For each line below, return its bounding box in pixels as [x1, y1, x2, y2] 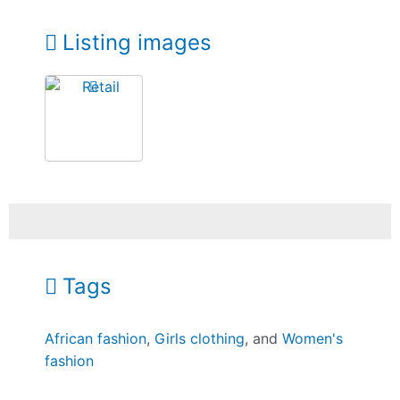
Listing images [62, 29, 212, 55]
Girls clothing [154, 329, 246, 348]
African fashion [45, 329, 147, 348]
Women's [282, 329, 344, 348]
